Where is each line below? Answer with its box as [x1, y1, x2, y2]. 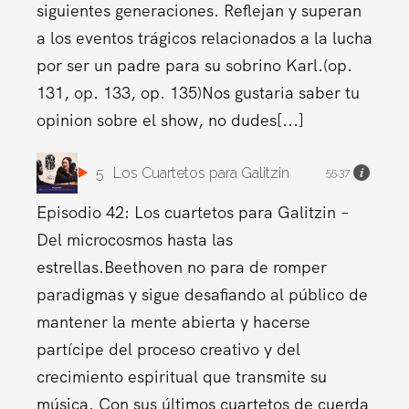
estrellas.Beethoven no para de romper [36, 256, 327, 278]
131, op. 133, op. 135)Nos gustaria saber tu [36, 81, 360, 103]
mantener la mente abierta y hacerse [36, 310, 310, 332]
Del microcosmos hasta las [36, 228, 233, 250]
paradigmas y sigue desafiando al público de [36, 283, 368, 305]
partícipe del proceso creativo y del [36, 338, 300, 360]
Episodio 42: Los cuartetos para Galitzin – [36, 201, 349, 223]
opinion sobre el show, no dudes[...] [36, 109, 304, 131]
